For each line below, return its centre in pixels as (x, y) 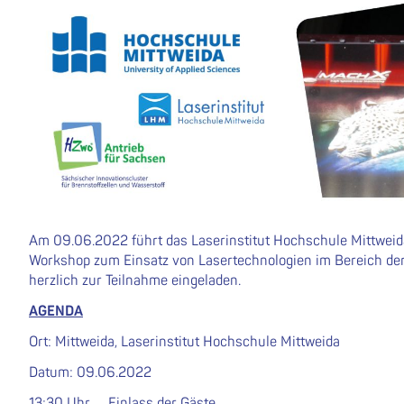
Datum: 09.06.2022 (90, 373)
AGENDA (56, 312)
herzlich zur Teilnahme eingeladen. (135, 281)
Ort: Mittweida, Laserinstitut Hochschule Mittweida (184, 342)
